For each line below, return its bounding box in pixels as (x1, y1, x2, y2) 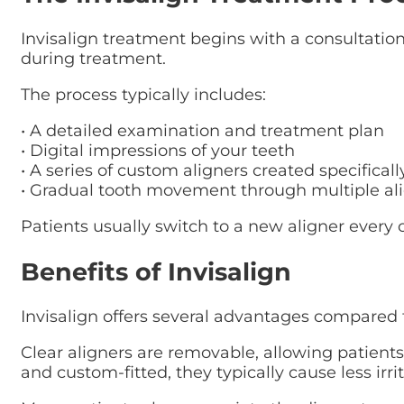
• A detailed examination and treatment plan (21, 121, 384, 142)
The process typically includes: (21, 85, 266, 106)
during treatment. (21, 49, 166, 69)
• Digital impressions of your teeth (21, 141, 295, 161)
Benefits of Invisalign (21, 256, 291, 287)
